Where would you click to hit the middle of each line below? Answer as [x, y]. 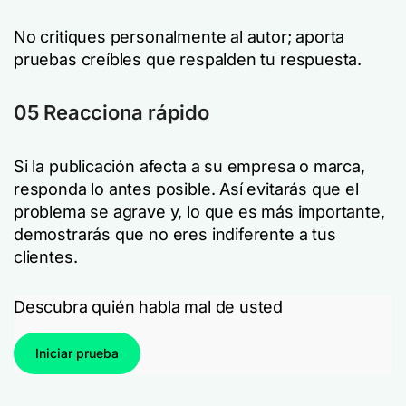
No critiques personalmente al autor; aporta [179, 37]
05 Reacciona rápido [111, 112]
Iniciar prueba [77, 353]
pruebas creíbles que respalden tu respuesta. [188, 59]
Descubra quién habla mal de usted [149, 307]
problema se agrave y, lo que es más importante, [199, 212]
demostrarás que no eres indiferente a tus [175, 234]
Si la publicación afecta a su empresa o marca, [189, 166]
